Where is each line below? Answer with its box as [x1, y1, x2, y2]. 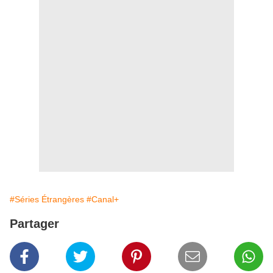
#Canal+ [87, 194, 119, 205]
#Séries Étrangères [10, 194, 84, 205]
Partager [10, 217, 59, 231]
